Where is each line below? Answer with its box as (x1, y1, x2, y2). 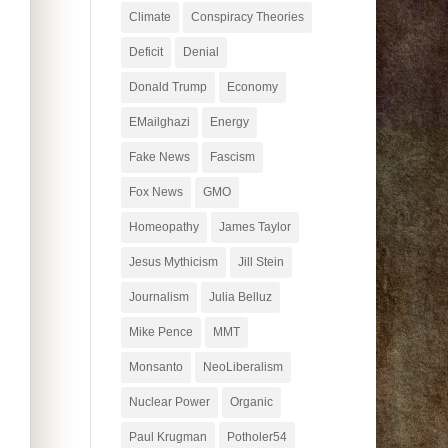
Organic (229, 394, 273, 409)
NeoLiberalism (202, 359, 283, 374)
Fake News (128, 149, 190, 164)
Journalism (128, 289, 189, 304)
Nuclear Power (128, 394, 210, 409)
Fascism (209, 149, 255, 164)
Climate (128, 9, 171, 24)
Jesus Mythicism (128, 254, 218, 269)
